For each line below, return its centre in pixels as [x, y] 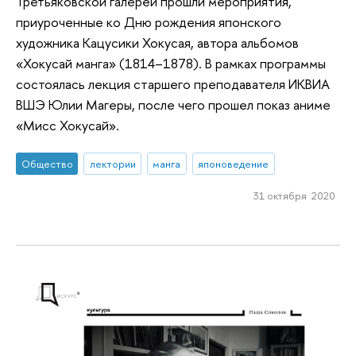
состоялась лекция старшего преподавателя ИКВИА [173, 83]
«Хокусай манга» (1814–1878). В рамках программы [171, 63]
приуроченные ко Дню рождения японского [149, 21]
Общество [47, 164]
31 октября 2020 [294, 196]
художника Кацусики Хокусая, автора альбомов [157, 42]
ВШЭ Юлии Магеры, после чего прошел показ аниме [173, 104]
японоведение [234, 164]
